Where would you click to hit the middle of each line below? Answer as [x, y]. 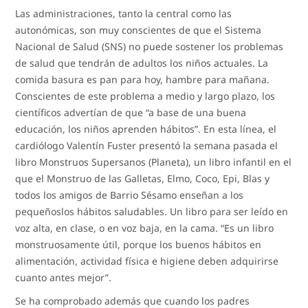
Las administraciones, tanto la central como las [124, 13]
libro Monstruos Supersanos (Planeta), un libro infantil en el [154, 162]
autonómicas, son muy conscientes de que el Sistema [139, 30]
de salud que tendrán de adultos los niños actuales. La [142, 63]
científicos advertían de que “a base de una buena [131, 112]
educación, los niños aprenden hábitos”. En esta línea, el [146, 129]
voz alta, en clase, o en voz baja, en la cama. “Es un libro [145, 228]
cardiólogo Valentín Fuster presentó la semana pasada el [147, 145]
